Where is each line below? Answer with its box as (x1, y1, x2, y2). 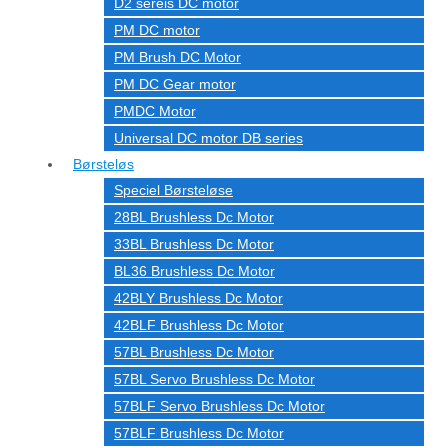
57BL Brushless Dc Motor (114, 344, 274, 360)
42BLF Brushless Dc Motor (114, 317, 284, 333)
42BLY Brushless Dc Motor (114, 290, 283, 306)
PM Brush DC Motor (114, 49, 241, 65)
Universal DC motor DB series (114, 130, 303, 146)
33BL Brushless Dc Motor (114, 236, 274, 252)
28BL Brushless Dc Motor (114, 209, 274, 225)
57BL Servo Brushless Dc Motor (114, 371, 315, 387)
